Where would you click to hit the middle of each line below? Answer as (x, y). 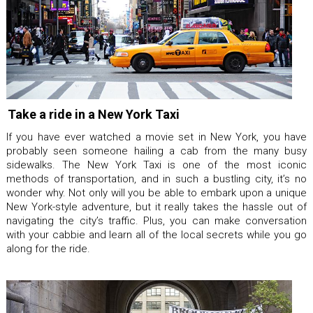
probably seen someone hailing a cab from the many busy (156, 151)
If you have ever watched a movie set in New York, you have (156, 137)
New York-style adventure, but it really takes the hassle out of (156, 207)
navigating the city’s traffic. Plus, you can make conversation (156, 221)
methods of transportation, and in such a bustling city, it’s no (156, 179)
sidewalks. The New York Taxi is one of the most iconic (156, 165)
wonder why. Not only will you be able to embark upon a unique (156, 193)
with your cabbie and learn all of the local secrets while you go (156, 235)
